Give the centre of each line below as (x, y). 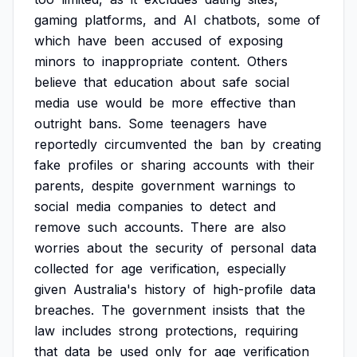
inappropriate (143, 61)
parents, (59, 186)
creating (297, 144)
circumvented (145, 144)
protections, (201, 331)
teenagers (200, 124)
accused (177, 41)
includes (87, 331)
